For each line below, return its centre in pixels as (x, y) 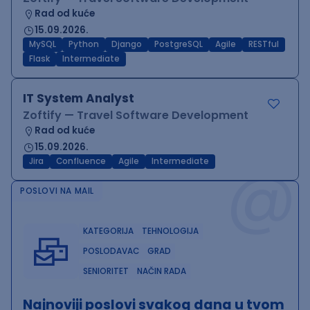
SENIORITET (106, 271)
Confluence (81, 161)
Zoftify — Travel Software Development (136, 115)
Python (84, 44)
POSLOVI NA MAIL (57, 191)
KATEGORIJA (108, 231)
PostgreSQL (179, 44)
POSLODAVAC (111, 251)
